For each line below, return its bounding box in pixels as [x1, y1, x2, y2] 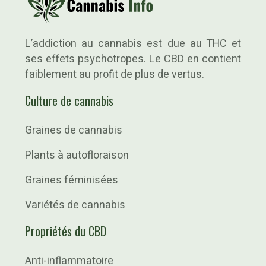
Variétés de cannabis [25, 197, 125, 213]
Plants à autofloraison [25, 147, 129, 163]
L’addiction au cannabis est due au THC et [25, 36, 241, 52]
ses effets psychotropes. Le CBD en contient [25, 51, 241, 67]
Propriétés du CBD [25, 222, 106, 240]
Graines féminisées [25, 172, 118, 188]
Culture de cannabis [25, 91, 113, 109]
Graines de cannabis [25, 122, 122, 138]
